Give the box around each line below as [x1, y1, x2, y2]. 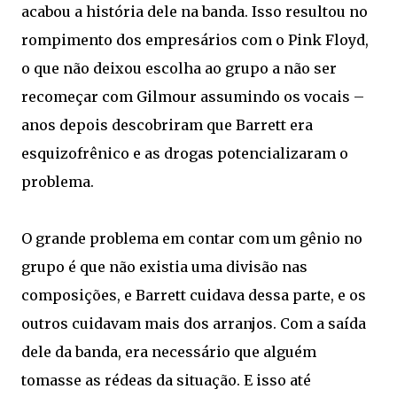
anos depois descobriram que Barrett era [21, 116, 313, 134]
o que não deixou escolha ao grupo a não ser [21, 59, 337, 77]
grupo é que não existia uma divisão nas [21, 258, 307, 276]
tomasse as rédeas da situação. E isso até [21, 371, 311, 389]
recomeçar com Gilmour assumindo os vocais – [21, 88, 364, 105]
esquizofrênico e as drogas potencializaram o [21, 144, 348, 162]
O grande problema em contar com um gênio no [21, 230, 362, 247]
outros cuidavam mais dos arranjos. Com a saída [21, 315, 366, 332]
